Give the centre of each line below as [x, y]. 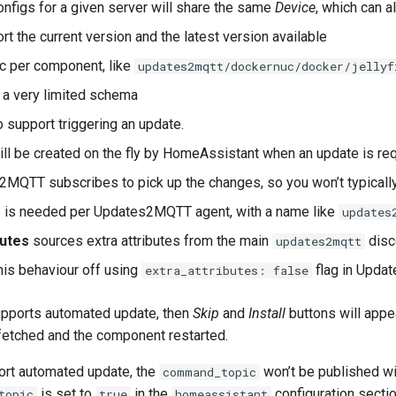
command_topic [209, 372]
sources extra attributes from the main [151, 240]
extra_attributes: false [227, 270]
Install [267, 313]
